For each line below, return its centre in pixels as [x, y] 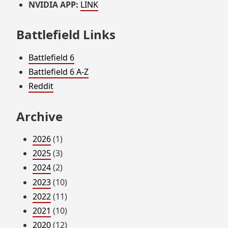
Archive [39, 116]
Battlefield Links [66, 35]
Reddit [41, 86]
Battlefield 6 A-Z [59, 72]
